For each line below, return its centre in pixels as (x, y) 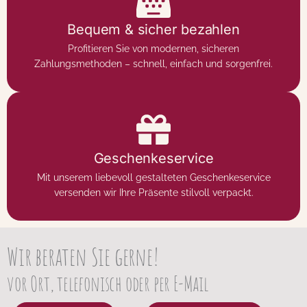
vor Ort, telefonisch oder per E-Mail (108, 283)
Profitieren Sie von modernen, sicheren (153, 48)
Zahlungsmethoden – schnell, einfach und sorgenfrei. (153, 63)
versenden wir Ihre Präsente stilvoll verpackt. (153, 192)
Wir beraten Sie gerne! (83, 256)
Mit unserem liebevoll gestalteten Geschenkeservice (153, 177)
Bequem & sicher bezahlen (153, 29)
